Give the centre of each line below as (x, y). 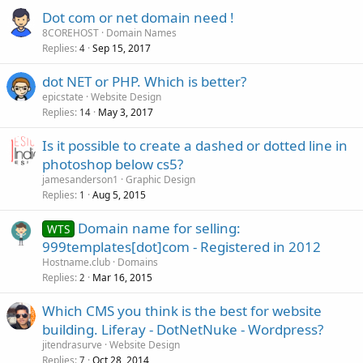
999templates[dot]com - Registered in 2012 (181, 246)
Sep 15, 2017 (122, 48)
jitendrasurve (72, 344)
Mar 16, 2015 (122, 277)
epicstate (63, 96)
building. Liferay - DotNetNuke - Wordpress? (183, 329)
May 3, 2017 (126, 112)
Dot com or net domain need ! (138, 17)
